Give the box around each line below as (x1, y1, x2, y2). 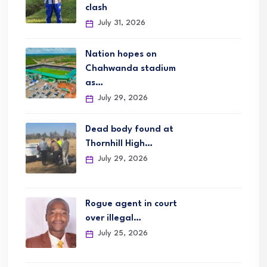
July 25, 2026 (95, 229, 148, 237)
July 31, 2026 (95, 19, 145, 27)
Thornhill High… (85, 139, 153, 148)
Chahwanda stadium (85, 64, 176, 73)
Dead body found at (85, 125, 173, 134)
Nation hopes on (85, 50, 157, 59)
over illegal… (85, 214, 141, 223)
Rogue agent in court (85, 200, 177, 209)
